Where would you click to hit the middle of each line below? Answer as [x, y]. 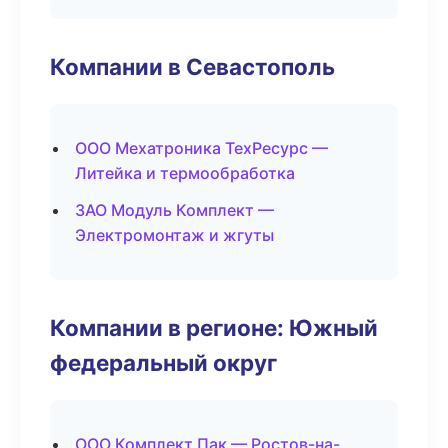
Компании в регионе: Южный [214, 327]
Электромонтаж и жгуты [174, 235]
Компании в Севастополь [192, 66]
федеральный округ [163, 362]
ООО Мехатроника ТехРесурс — [201, 148]
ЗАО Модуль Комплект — [174, 210]
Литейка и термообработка [185, 173]
